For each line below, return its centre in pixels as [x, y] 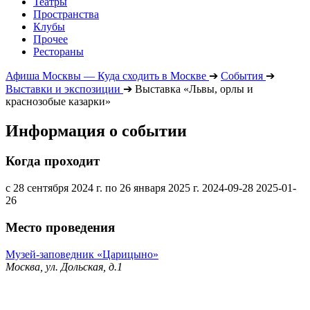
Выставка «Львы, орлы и [194, 89]
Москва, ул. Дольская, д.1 [64, 266]
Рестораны [58, 51]
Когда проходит [53, 161]
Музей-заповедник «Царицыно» [82, 254]
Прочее [51, 39]
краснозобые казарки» [58, 101]
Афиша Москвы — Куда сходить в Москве [106, 75]
